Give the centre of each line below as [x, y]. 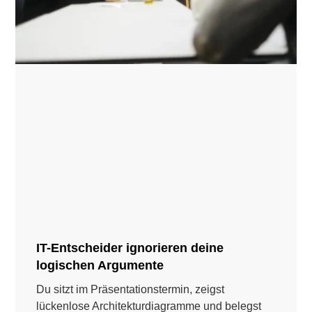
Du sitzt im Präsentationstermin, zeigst [131, 290]
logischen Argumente [100, 266]
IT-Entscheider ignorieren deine [130, 248]
